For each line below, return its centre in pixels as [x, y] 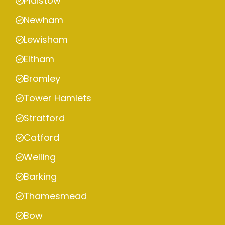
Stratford [44, 118]
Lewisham [46, 40]
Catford [41, 138]
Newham [43, 20]
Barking [40, 177]
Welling [40, 157]
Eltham [39, 59]
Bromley [42, 79]
